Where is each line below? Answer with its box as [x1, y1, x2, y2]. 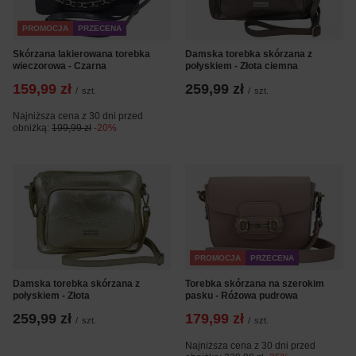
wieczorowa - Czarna [13, 60, 106, 72]
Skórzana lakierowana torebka [13, 48, 150, 60]
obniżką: [13, 122, 52, 134]
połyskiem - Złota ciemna [185, 60, 298, 72]
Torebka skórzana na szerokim [185, 277, 324, 289]
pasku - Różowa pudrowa [185, 289, 298, 301]
